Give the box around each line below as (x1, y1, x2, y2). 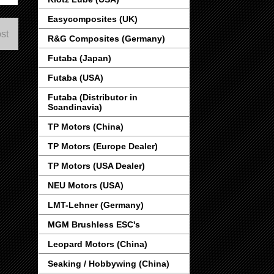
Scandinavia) (48, 102, 102, 113)
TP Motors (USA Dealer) (48, 161, 145, 171)
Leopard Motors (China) (48, 239, 147, 250)
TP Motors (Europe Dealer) (48, 141, 158, 152)
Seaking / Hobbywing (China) (48, 259, 169, 269)
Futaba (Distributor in (48, 92, 138, 103)
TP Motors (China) (48, 122, 124, 132)
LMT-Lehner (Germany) (48, 200, 144, 210)
